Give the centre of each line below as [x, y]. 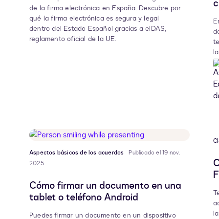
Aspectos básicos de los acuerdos [77, 153]
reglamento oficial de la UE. [73, 39]
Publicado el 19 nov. [154, 153]
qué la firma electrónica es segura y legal [94, 19]
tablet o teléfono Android [84, 197]
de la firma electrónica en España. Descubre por [105, 8]
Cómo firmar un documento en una [105, 186]
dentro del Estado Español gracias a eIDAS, [98, 29]
